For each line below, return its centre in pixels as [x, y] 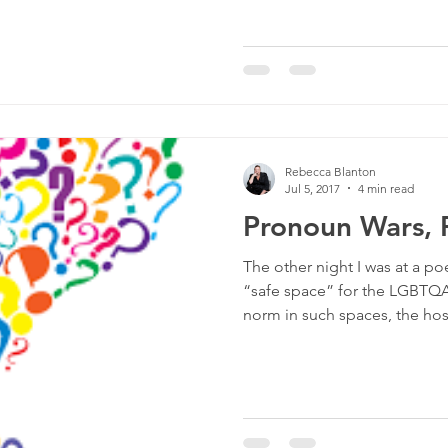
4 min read [386, 188]
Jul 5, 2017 [312, 188]
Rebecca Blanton [330, 171]
